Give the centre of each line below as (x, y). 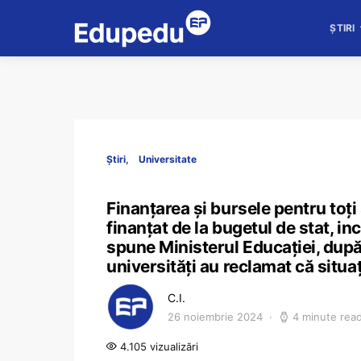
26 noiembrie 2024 (215, 317)
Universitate (168, 159)
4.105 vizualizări (158, 346)
